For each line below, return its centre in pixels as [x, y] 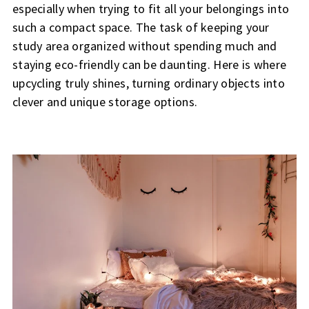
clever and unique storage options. [105, 102]
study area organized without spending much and [144, 46]
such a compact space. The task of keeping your [141, 27]
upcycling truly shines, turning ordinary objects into [148, 83]
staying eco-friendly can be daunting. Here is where [149, 64]
